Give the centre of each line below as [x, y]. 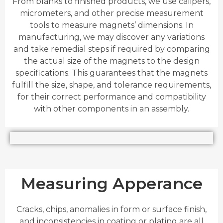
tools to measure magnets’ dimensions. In [111, 25]
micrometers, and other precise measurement [111, 13]
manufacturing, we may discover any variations [111, 37]
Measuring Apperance [111, 184]
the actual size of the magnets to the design [111, 61]
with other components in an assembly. [111, 109]
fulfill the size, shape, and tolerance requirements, [111, 85]
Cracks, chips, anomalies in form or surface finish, [111, 210]
